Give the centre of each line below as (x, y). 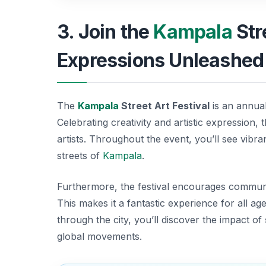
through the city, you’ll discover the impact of (161, 219)
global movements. (99, 236)
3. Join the (105, 31)
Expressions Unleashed (161, 60)
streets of (80, 155)
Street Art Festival (164, 105)
